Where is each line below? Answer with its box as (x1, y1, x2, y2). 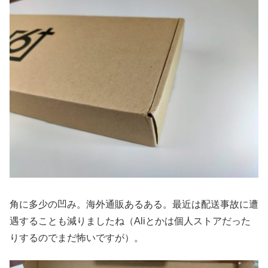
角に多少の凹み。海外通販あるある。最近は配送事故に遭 (10, 199, 258, 210)
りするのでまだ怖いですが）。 (10, 233, 144, 243)
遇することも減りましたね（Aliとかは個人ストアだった (10, 216, 251, 227)
